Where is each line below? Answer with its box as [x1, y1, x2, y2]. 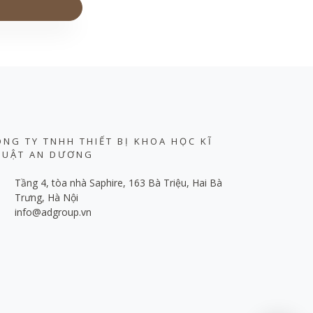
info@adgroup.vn [15, 205, 92, 219]
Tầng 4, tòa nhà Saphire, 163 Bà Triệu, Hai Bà [15, 176, 222, 189]
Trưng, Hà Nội [15, 191, 78, 204]
